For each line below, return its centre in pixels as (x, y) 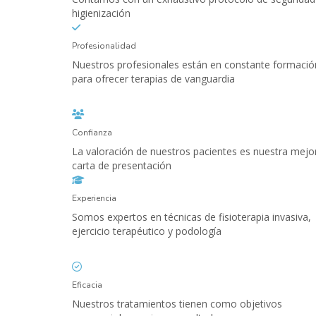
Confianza (92, 133)
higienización (101, 13)
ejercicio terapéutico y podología (147, 231)
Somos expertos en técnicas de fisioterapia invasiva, (192, 217)
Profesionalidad (104, 46)
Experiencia (94, 199)
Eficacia (87, 285)
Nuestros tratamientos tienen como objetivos (177, 304)
